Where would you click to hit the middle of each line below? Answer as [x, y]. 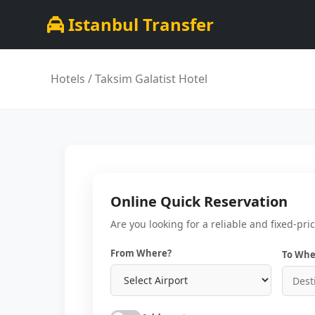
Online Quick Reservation [199, 201]
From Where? [141, 253]
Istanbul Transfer [139, 24]
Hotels [68, 79]
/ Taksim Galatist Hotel [146, 79]
